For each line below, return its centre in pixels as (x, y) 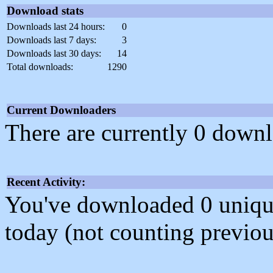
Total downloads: (40, 67)
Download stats (45, 11)
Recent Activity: (46, 182)
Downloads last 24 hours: (56, 27)
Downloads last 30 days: (54, 54)
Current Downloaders (61, 110)
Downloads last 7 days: (51, 40)
